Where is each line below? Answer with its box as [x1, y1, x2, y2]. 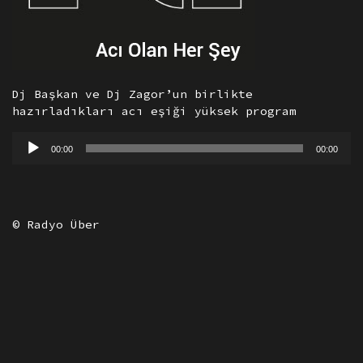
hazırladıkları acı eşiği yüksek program [12, 104, 297, 119]
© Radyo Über [12, 217, 100, 233]
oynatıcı [11, 148, 70, 164]
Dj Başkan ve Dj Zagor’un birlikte [12, 87, 253, 102]
